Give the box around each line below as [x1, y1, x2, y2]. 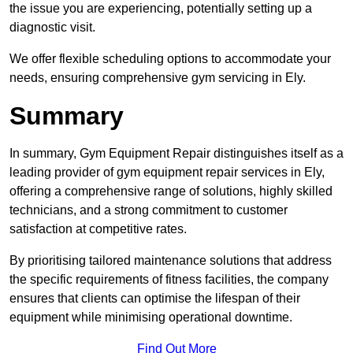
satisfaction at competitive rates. [9, 222, 187, 236]
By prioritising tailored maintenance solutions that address [9, 254, 332, 268]
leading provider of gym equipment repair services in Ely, [9, 165, 325, 180]
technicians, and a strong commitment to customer [9, 203, 288, 217]
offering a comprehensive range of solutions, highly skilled [9, 184, 333, 199]
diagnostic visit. [9, 20, 95, 35]
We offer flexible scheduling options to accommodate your [9, 52, 331, 66]
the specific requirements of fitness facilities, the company [9, 273, 329, 287]
